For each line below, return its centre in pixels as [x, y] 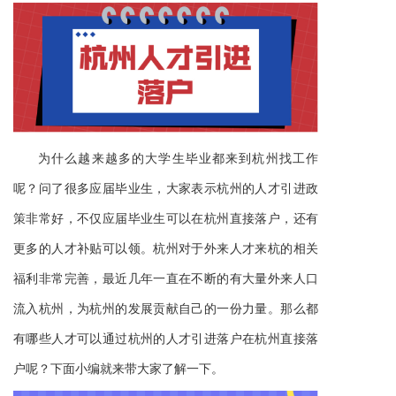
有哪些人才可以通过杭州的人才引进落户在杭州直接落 [166, 339]
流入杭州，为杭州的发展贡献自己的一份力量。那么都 [166, 308]
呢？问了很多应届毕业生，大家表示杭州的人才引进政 [166, 188]
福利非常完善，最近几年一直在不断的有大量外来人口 [166, 278]
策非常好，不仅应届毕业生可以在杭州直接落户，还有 [166, 218]
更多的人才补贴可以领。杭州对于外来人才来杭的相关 [166, 248]
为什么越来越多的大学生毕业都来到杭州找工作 [178, 158]
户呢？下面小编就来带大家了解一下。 [118, 369]
